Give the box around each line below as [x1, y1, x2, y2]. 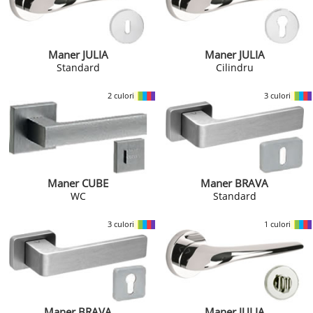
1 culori [263, 218, 291, 229]
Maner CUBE [48, 175, 109, 191]
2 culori [107, 89, 134, 101]
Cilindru [215, 60, 254, 74]
